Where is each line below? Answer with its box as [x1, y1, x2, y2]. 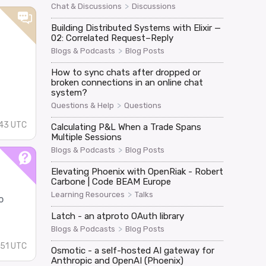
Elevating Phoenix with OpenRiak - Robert [50, 166, 223, 177]
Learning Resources [50, 189, 125, 199]
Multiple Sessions [50, 131, 122, 142]
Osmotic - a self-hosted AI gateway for [50, 245, 214, 256]
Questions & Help [50, 100, 114, 110]
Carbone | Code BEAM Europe [50, 176, 171, 187]
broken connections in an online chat [50, 77, 203, 88]
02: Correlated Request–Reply [50, 32, 173, 43]
